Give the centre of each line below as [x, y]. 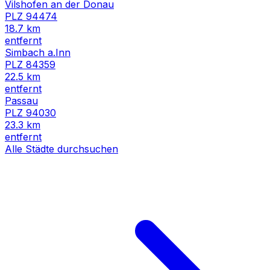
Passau [21, 100]
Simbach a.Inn [38, 52]
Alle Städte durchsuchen [61, 149]
